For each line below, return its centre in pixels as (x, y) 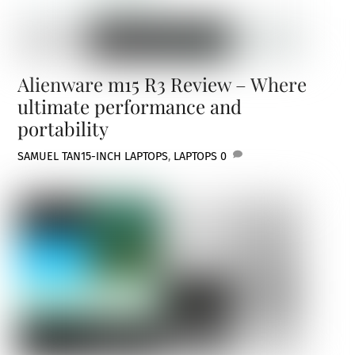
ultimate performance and (130, 107)
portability (63, 129)
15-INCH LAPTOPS (125, 156)
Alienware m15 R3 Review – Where (162, 84)
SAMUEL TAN (50, 156)
